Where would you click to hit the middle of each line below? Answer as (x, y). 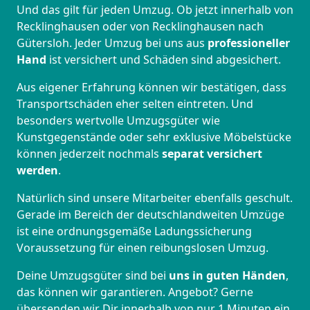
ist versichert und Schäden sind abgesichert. (165, 60)
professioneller (247, 43)
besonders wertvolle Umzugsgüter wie (118, 121)
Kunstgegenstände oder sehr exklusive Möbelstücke (154, 137)
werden (37, 171)
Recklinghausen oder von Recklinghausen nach (140, 27)
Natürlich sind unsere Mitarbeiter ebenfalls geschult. (155, 198)
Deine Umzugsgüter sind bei (93, 276)
